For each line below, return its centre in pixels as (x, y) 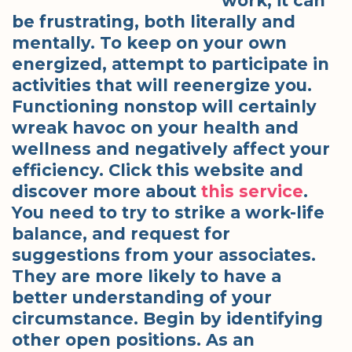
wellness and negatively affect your (171, 148)
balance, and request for (121, 233)
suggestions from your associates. (164, 255)
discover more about (106, 191)
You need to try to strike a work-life (168, 212)
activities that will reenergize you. (162, 85)
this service (252, 191)
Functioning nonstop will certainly (164, 106)
